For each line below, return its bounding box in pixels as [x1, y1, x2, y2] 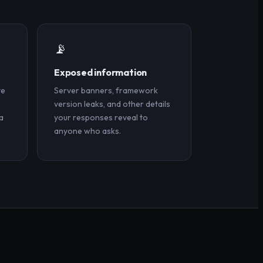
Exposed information [54, 66, 147, 78]
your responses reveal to [54, 112, 148, 123]
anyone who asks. [54, 125, 121, 136]
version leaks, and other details [54, 98, 170, 109]
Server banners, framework [54, 85, 158, 96]
